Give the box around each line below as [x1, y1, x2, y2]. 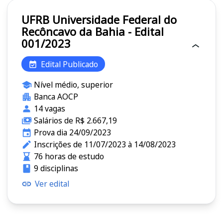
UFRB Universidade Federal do [21, 12, 52, 27]
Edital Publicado [41, 58, 98, 70]
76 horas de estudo [33, 151, 104, 162]
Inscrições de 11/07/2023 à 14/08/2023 [33, 139, 176, 150]
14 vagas [33, 103, 65, 114]
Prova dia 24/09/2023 [33, 127, 111, 138]
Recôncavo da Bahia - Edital [21, 24, 164, 39]
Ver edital [35, 178, 69, 190]
